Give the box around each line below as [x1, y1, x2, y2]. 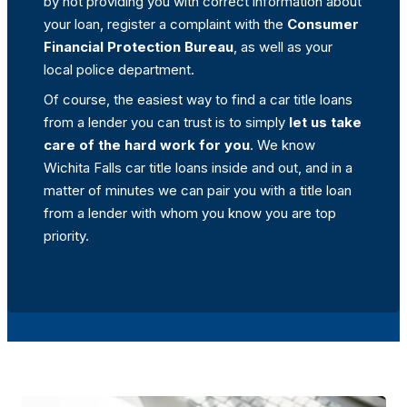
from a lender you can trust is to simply [44, 114, 285, 132]
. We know [250, 136, 315, 154]
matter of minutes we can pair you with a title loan [44, 182, 352, 200]
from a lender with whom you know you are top [44, 204, 336, 223]
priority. [44, 227, 89, 245]
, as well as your [233, 38, 333, 56]
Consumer [287, 15, 359, 34]
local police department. [44, 61, 194, 79]
